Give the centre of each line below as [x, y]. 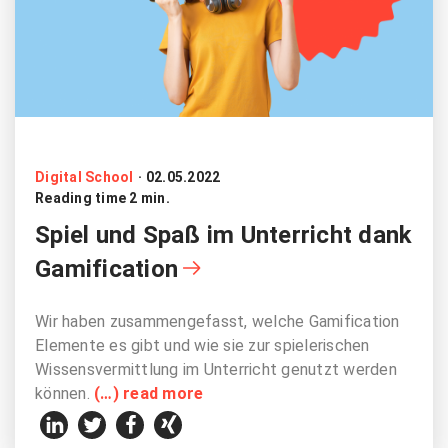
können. [64, 393]
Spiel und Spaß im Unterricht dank [224, 234]
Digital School [84, 176]
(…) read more [149, 393]
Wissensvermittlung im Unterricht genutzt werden [216, 369]
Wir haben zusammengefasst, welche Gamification [217, 321]
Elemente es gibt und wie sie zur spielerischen [202, 345]
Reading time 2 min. [102, 197]
